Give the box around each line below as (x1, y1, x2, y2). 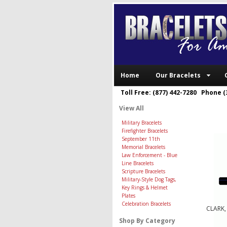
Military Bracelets (121, 119, 162, 126)
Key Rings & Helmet (121, 184, 168, 191)
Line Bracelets (121, 160, 154, 167)
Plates (121, 192, 135, 199)
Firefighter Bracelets (121, 127, 168, 134)
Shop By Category (119, 216, 175, 225)
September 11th (121, 135, 160, 142)
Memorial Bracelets (121, 143, 165, 150)
